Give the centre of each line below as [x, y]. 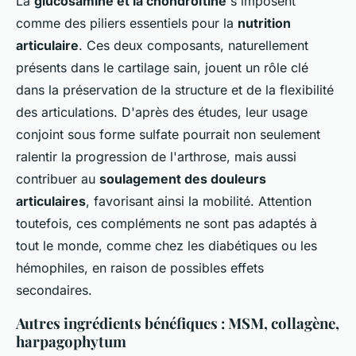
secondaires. [54, 290]
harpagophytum [71, 341]
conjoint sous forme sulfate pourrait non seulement [168, 134]
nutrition [264, 23]
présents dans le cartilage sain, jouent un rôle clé [162, 68]
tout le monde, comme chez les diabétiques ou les [166, 246]
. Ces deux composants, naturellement [193, 45]
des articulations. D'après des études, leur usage [162, 112]
